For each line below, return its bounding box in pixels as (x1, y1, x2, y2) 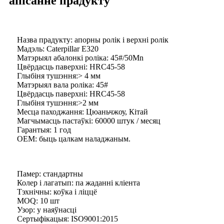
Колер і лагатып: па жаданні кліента (17, 178, 140, 187)
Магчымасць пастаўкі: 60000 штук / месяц (17, 116, 160, 125)
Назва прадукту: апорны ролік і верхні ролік (17, 35, 168, 44)
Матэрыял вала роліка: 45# (17, 80, 108, 89)
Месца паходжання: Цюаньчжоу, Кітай (17, 107, 148, 116)
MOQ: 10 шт (17, 196, 59, 205)
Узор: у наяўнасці (17, 205, 76, 214)
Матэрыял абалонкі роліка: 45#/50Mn (17, 53, 143, 62)
